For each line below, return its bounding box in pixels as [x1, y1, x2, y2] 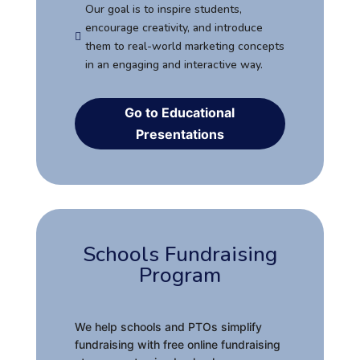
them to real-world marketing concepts [84, 39, 284, 54]
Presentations [135, 125, 224, 142]
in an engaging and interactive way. [84, 57, 263, 72]
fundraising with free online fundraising [74, 337, 280, 351]
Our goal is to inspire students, [84, 2, 242, 17]
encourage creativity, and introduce [84, 20, 263, 35]
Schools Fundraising [82, 239, 277, 268]
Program [138, 260, 221, 289]
